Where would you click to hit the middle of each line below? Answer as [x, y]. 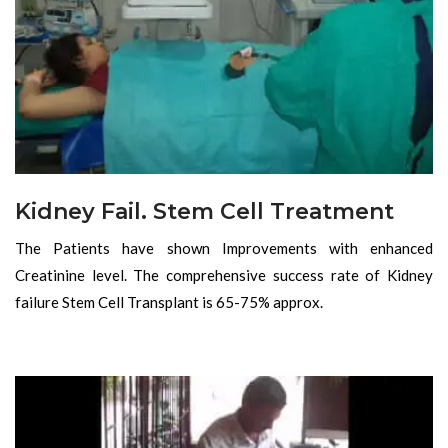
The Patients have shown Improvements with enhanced [224, 248]
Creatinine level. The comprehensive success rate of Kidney [224, 275]
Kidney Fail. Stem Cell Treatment [204, 212]
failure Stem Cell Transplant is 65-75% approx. [169, 302]
